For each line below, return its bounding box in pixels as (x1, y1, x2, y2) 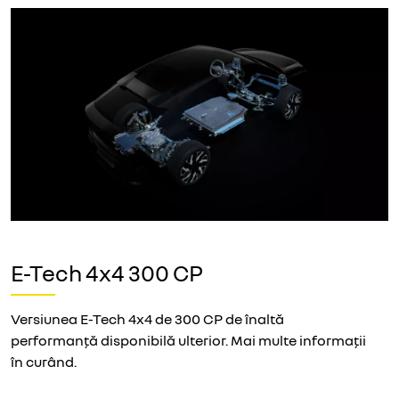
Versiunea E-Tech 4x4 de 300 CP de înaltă (11, 309, 284, 328)
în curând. (11, 352, 77, 370)
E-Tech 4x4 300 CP (11, 258, 203, 287)
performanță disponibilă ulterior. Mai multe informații (11, 330, 366, 349)
